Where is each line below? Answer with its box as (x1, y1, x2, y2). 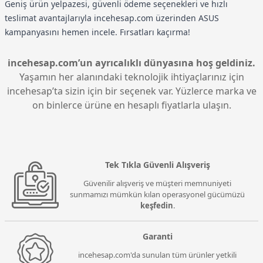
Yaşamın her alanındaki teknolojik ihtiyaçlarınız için (19, 70, 244, 83)
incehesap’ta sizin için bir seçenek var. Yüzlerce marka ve (6, 84, 257, 97)
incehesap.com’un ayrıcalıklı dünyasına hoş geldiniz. (8, 56, 255, 69)
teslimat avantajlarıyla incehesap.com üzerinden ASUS (5, 12, 219, 23)
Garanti (142, 230, 173, 242)
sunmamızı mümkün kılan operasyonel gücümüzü (70, 188, 245, 200)
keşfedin (140, 200, 173, 211)
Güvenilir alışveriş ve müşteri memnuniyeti (83, 177, 231, 188)
